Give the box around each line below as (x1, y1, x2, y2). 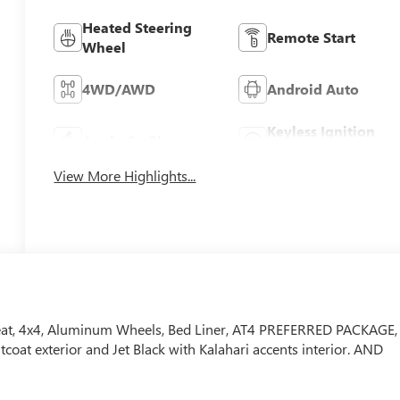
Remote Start (266, 27, 355, 46)
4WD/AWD (82, 79, 156, 98)
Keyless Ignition (266, 121, 375, 140)
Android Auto (266, 79, 359, 98)
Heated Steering (82, 17, 193, 37)
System (266, 140, 316, 160)
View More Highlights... (54, 165, 196, 185)
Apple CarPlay (82, 130, 179, 150)
